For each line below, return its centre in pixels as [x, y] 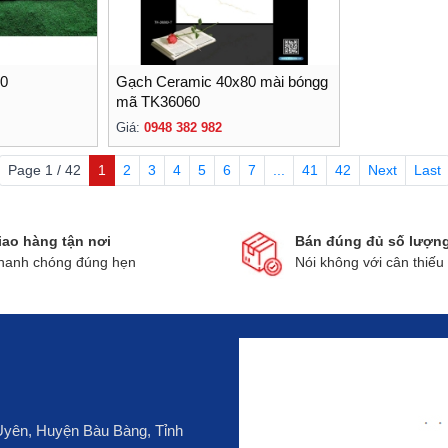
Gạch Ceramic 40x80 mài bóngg [222, 81]
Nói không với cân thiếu [369, 262]
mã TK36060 [158, 101]
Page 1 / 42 [44, 170]
